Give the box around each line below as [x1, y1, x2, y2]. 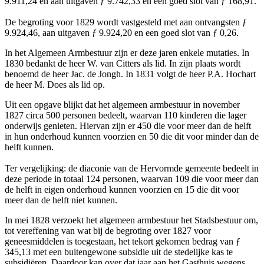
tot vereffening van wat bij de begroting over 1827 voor [5, 226, 211, 236]
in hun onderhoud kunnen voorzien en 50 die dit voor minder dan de [5, 131, 259, 142]
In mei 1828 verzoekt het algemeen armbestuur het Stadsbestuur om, [5, 215, 258, 226]
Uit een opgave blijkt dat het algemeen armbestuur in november [5, 100, 240, 110]
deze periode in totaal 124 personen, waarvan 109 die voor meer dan [5, 174, 259, 184]
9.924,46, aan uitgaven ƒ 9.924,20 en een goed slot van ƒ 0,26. [5, 28, 239, 38]
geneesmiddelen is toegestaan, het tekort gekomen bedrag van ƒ [5, 236, 240, 247]
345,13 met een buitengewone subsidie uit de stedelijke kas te [5, 247, 233, 258]
